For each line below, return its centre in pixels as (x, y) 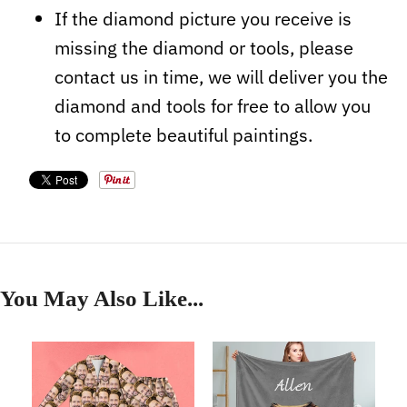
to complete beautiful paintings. (184, 134)
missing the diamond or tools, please (204, 47)
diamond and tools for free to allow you (213, 105)
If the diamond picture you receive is (203, 18)
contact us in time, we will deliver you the (221, 76)
